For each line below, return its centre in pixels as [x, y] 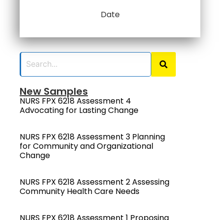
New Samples [54, 91]
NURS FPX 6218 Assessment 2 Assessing [95, 182]
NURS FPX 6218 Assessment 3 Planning [92, 137]
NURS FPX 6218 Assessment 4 [75, 101]
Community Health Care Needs [80, 191]
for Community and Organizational [86, 146]
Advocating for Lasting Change [79, 110]
